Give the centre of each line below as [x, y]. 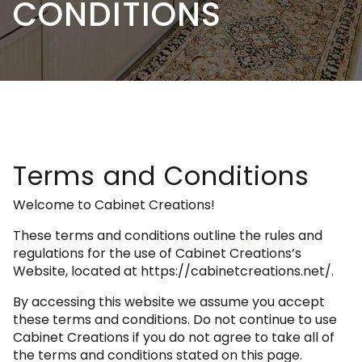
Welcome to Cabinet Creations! [114, 205]
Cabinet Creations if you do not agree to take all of [174, 337]
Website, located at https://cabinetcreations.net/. [173, 271]
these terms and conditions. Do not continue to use [175, 320]
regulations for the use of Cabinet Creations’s [157, 253]
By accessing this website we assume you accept [169, 302]
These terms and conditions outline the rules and [168, 236]
